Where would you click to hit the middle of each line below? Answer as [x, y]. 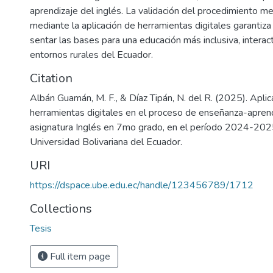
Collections [61, 209]
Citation [51, 78]
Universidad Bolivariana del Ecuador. [106, 142]
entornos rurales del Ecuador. [91, 55]
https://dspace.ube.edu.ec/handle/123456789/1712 [142, 185]
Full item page [79, 257]
